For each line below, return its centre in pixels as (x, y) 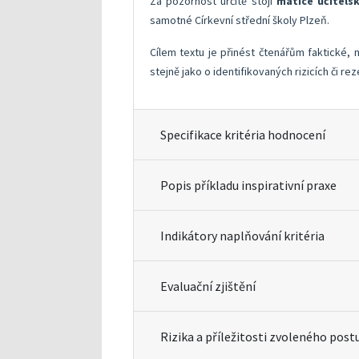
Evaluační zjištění (208, 286)
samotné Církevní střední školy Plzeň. (240, 20)
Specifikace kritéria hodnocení (243, 135)
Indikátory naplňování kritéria (242, 236)
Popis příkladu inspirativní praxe (248, 185)
